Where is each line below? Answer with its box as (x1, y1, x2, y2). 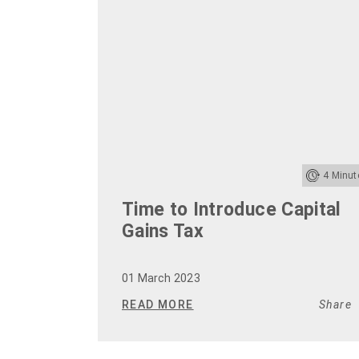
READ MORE (122, 298, 194, 312)
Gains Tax (122, 220, 204, 243)
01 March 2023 (122, 272, 200, 285)
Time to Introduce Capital (122, 199, 341, 221)
